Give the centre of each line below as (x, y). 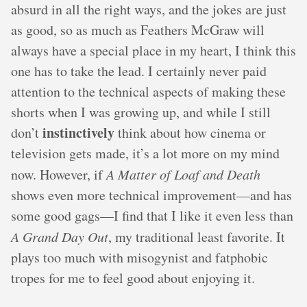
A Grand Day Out (60, 236)
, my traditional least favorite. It (197, 237)
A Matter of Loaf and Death (183, 174)
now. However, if (59, 174)
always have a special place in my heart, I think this (153, 50)
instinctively (78, 133)
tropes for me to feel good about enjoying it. (133, 278)
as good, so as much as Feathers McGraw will (138, 30)
